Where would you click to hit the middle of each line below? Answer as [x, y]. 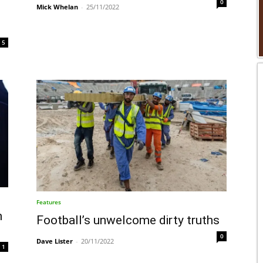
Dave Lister [55, 241]
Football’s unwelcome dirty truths [128, 220]
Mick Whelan [57, 6]
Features [49, 202]
